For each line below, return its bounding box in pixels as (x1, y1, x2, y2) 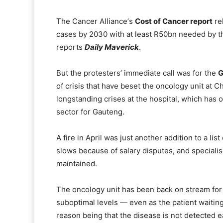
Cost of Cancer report (135, 16, 213, 26)
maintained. (56, 159, 97, 169)
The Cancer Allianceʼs (56, 16, 135, 26)
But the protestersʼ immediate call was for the (56, 68, 218, 78)
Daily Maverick (85, 42, 139, 52)
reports (56, 42, 85, 52)
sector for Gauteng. (56, 107, 124, 117)
